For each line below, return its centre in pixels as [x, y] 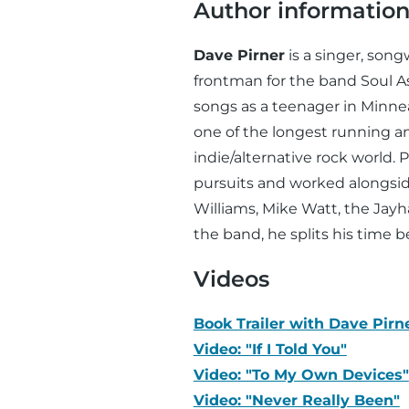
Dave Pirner [239, 55]
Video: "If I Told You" [270, 350]
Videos [231, 279]
